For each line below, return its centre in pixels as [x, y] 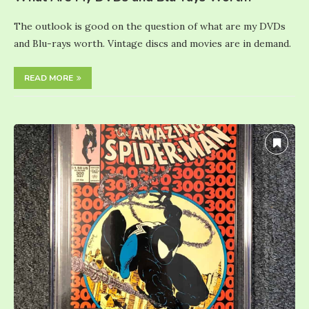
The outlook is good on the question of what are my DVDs [150, 26]
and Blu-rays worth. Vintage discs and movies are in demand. [152, 43]
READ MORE [49, 78]
